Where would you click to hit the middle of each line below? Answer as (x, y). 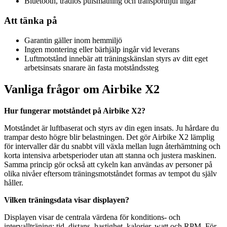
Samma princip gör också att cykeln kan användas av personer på (108, 164)
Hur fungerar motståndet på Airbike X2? (75, 110)
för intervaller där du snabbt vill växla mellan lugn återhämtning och (112, 146)
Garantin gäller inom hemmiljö (73, 40)
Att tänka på (31, 21)
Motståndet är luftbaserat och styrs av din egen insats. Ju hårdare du (111, 128)
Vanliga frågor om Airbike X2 (82, 89)
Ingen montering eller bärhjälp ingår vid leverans (102, 49)
